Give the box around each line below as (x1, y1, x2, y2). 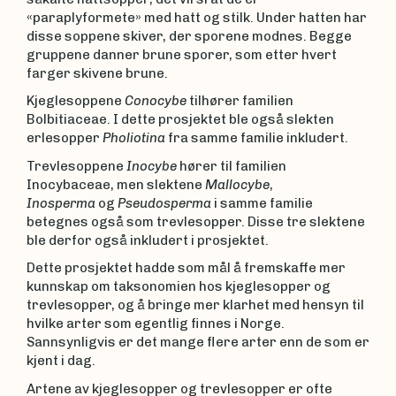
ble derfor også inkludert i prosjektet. (27, 232, 269, 248)
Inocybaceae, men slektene (27, 176, 205, 193)
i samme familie (211, 194, 313, 211)
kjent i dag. (27, 353, 95, 369)
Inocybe (126, 157, 177, 174)
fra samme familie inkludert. (165, 130, 348, 146)
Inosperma (27, 194, 95, 211)
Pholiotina (103, 130, 165, 146)
